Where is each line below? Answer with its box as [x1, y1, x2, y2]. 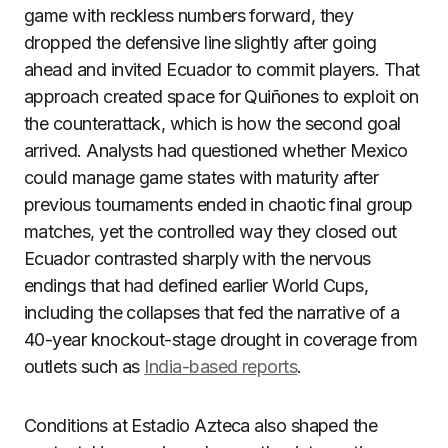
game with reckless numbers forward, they [24, 5, 354, 26]
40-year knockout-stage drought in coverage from [24, 329, 418, 350]
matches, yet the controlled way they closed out [24, 221, 397, 242]
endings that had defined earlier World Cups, [24, 275, 369, 296]
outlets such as [24, 356, 145, 377]
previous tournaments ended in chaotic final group [24, 194, 413, 215]
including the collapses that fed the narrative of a [24, 302, 400, 323]
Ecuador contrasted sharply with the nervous [24, 248, 371, 269]
